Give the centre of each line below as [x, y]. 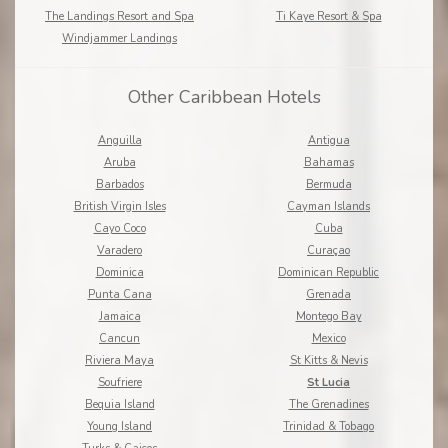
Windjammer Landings [119, 39]
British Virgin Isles [119, 207]
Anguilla [119, 141]
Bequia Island [119, 405]
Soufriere [119, 383]
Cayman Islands [328, 207]
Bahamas [328, 163]
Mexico [328, 339]
